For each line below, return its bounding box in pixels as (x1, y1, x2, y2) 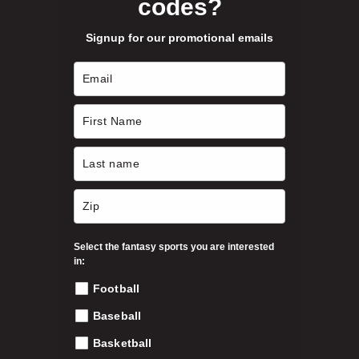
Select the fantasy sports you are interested (74, 240, 274, 252)
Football (93, 281, 140, 295)
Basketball (93, 336, 152, 349)
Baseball (93, 309, 142, 322)
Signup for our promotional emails (86, 30, 273, 44)
